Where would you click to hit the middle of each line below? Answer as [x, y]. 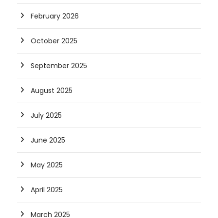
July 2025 [46, 116]
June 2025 [48, 140]
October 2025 [54, 41]
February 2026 [55, 16]
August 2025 [52, 91]
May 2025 [47, 165]
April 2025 [47, 190]
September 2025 [59, 66]
